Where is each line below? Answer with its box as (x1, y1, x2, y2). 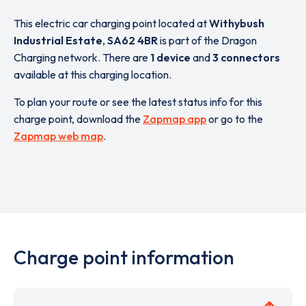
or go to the (206, 112, 263, 126)
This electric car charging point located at (14, 16, 209, 30)
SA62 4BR (107, 33, 158, 47)
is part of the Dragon (158, 33, 257, 47)
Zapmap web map (14, 129, 103, 143)
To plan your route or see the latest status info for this (14, 95, 262, 109)
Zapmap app (143, 112, 206, 126)
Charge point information (14, 245, 234, 269)
